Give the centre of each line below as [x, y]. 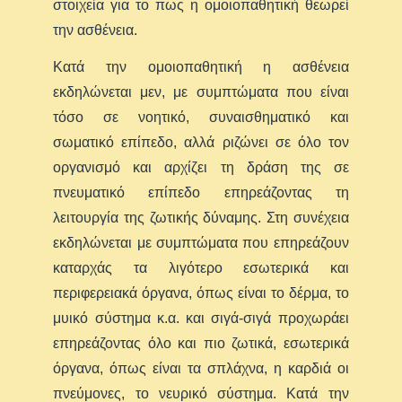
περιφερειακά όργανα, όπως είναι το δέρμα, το [201, 293]
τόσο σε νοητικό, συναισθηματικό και [201, 117]
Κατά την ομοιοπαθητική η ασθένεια [201, 66]
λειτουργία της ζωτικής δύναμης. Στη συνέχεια [201, 217]
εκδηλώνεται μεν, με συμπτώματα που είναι [201, 92]
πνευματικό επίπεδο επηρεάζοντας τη [201, 192]
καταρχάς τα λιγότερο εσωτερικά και [201, 267]
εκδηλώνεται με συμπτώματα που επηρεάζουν [201, 242]
